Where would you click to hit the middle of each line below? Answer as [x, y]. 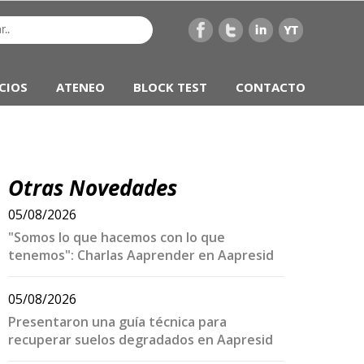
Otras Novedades [93, 188]
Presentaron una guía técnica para [117, 322]
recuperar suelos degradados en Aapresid [141, 340]
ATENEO [80, 87]
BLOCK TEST [170, 87]
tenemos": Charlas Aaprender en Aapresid [141, 255]
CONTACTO [271, 87]
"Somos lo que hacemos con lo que [117, 237]
